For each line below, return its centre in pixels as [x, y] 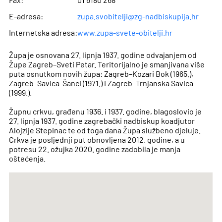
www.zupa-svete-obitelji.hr [125, 33]
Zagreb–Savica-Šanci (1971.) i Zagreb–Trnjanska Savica [101, 83]
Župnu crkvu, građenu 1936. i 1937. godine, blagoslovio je [106, 111]
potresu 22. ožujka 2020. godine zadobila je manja [95, 149]
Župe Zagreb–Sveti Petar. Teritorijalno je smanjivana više [107, 64]
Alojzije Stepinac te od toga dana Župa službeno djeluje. [105, 130]
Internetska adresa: [43, 33]
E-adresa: [26, 16]
